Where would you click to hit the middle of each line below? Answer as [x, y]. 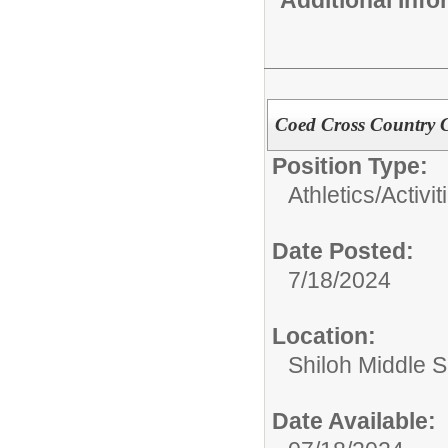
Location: [324, 336]
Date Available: [354, 421]
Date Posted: [343, 251]
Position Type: [350, 166]
